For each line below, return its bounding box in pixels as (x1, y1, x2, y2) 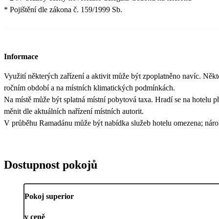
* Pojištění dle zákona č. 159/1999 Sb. (4, 5, 122, 14)
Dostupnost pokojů (4, 158, 97, 172)
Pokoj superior (24, 192, 74, 201)
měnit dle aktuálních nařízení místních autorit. (4, 107, 144, 116)
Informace (4, 52, 38, 61)
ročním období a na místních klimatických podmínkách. (4, 84, 175, 92)
